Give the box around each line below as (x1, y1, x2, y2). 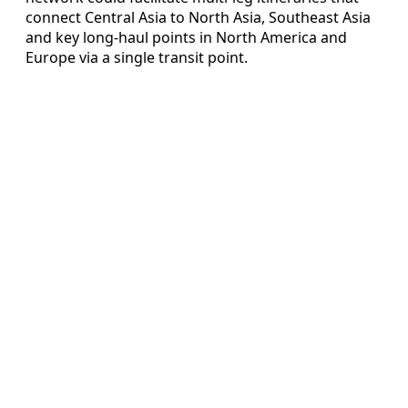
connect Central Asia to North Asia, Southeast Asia (25, 6, 371, 27)
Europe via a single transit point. (25, 46, 248, 67)
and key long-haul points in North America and (25, 26, 347, 47)
